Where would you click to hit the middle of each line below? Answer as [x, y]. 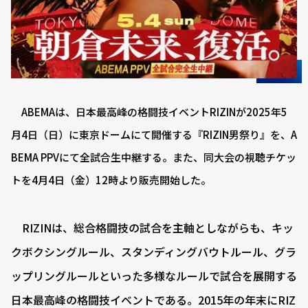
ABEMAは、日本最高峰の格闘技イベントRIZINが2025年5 [149, 112]
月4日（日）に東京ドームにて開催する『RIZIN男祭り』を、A [154, 135]
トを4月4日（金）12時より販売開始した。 [111, 180]
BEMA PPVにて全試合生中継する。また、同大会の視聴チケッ [154, 157]
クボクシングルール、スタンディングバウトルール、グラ [154, 252]
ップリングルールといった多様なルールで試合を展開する [154, 276]
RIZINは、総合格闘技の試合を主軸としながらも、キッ [152, 228]
